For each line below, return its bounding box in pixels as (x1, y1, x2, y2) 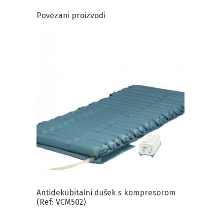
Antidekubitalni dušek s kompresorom (37, 187, 176, 197)
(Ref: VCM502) (37, 197, 86, 207)
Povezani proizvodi (37, 10, 106, 20)
